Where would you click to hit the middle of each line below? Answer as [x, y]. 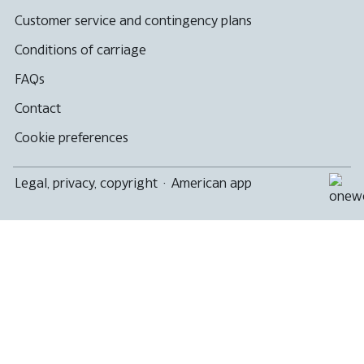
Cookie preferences [71, 137]
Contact [38, 108]
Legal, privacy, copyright [86, 182]
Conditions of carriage [80, 49]
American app [212, 182]
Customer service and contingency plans [133, 20]
